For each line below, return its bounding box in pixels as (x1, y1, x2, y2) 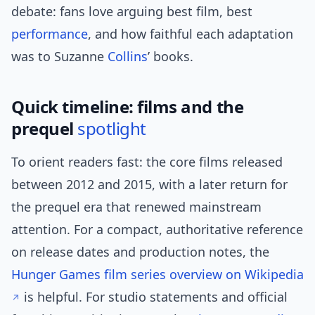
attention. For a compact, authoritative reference (11, 221, 303, 238)
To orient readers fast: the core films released (11, 153, 283, 171)
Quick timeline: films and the (11, 95, 244, 119)
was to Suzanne (11, 48, 108, 65)
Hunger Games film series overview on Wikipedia (11, 266, 304, 283)
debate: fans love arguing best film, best (11, 3, 252, 20)
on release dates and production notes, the (11, 243, 269, 261)
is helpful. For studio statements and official (20, 288, 288, 306)
